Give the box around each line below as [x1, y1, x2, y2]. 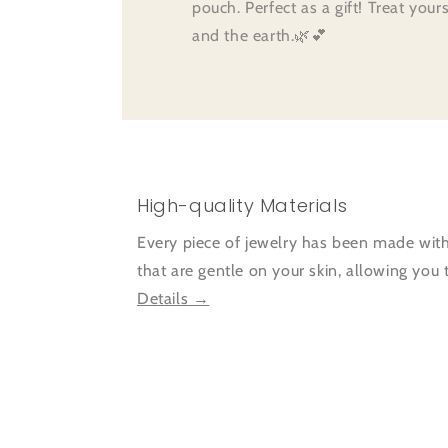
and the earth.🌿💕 [192, 25, 328, 45]
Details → [137, 288, 210, 308]
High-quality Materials [137, 192, 348, 218]
